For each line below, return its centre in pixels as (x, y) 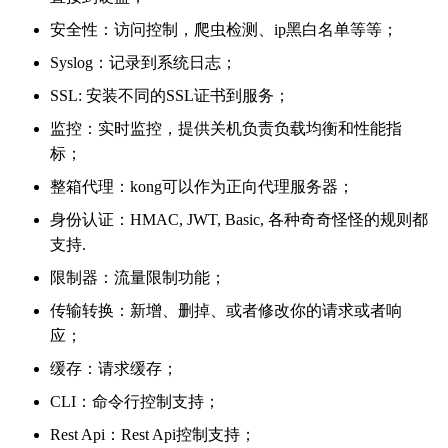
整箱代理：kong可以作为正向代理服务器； (202, 186)
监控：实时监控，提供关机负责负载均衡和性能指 (226, 128)
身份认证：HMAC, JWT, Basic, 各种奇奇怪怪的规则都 (239, 219)
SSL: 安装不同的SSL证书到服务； (170, 95)
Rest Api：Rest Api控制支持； (153, 434)
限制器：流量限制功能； (138, 277)
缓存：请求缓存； (114, 368)
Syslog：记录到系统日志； (143, 62)
